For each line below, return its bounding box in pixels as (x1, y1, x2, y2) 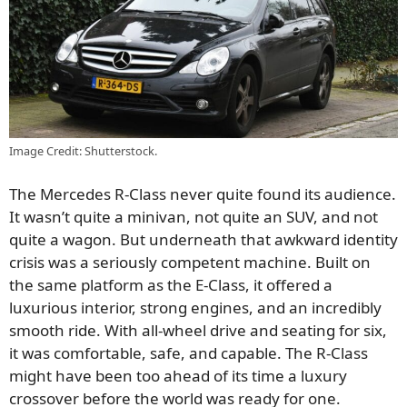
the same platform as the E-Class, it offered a (9, 274, 333, 296)
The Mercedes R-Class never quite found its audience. (9, 184, 396, 205)
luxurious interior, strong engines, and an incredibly (9, 297, 382, 319)
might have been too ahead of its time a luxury (9, 365, 347, 387)
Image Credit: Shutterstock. (9, 142, 157, 159)
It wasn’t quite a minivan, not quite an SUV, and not (9, 206, 378, 228)
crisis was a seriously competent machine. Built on (9, 252, 371, 273)
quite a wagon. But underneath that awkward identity (9, 229, 398, 251)
